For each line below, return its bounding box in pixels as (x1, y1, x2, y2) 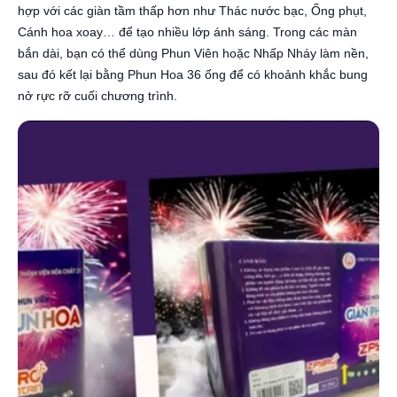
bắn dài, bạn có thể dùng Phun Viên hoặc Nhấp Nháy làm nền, (18, 46, 369, 60)
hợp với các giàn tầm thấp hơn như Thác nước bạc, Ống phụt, (18, 4, 367, 18)
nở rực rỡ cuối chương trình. (18, 89, 177, 103)
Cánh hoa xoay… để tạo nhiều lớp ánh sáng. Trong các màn (18, 25, 357, 39)
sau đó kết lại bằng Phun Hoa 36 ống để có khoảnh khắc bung (18, 67, 368, 82)
